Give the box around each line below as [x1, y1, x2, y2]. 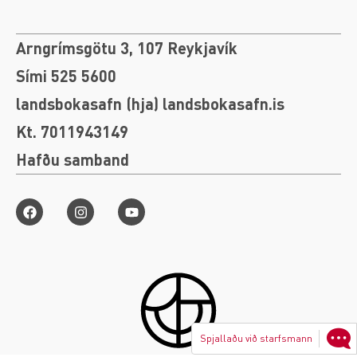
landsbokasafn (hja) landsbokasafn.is [16, 93, 284, 114]
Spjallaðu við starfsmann [200, 332, 312, 344]
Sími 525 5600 [16, 65, 116, 86]
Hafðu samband [16, 149, 129, 170]
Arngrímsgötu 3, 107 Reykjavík [16, 37, 237, 58]
